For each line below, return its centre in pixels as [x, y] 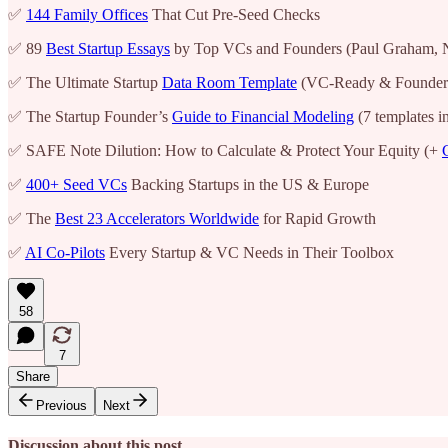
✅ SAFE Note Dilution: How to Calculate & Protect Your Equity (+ [225, 150]
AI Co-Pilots [65, 252]
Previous [61, 405]
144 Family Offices [87, 14]
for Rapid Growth [317, 218]
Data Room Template [229, 82]
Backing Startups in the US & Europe [248, 184]
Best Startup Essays [108, 48]
